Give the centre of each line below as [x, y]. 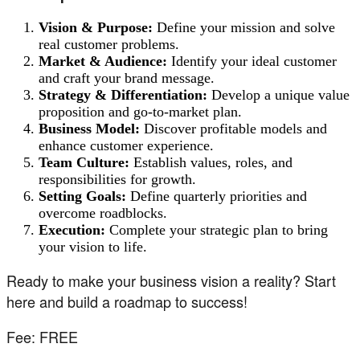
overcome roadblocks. [103, 213]
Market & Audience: [103, 61]
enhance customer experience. [126, 146]
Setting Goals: [82, 196]
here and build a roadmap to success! [127, 302]
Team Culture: [84, 163]
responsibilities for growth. [117, 180]
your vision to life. [93, 247]
